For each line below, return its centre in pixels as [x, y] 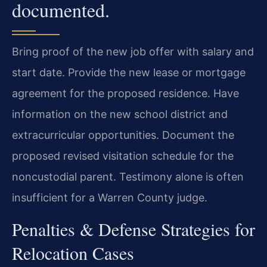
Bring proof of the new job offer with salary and [133, 52]
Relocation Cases [73, 252]
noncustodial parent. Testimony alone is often [128, 177]
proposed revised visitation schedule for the [123, 156]
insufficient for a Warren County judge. [110, 198]
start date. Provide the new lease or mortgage [129, 73]
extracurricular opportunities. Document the [123, 135]
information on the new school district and [120, 114]
